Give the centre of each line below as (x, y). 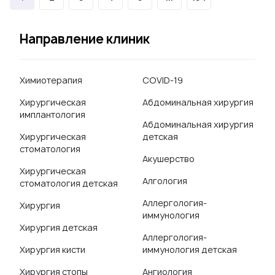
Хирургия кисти (52, 250)
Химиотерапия (51, 80)
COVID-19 (163, 80)
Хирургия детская (59, 227)
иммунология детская (190, 250)
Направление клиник (85, 39)
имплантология (52, 114)
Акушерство (168, 159)
